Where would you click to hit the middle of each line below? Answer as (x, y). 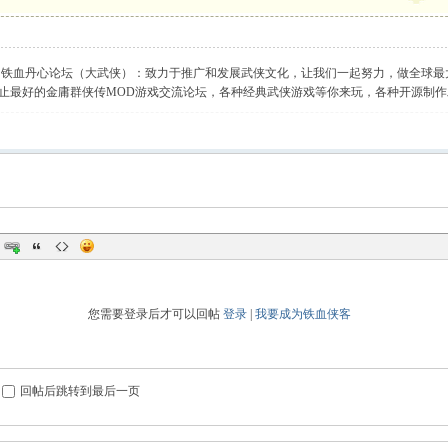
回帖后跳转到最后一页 (80, 390)
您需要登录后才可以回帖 (155, 314)
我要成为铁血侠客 (303, 314)
